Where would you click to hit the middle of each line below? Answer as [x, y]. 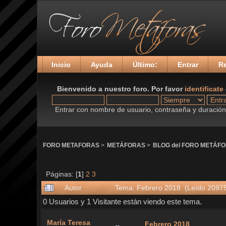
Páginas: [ [62, 174]
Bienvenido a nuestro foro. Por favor [121, 89]
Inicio [61, 65]
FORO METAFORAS [71, 145]
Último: [145, 65]
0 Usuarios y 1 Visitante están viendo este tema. [122, 202]
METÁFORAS [126, 145]
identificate [204, 89]
